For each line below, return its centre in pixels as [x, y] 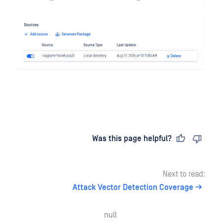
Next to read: [184, 174]
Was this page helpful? [132, 138]
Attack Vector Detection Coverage [133, 187]
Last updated [49, 138]
